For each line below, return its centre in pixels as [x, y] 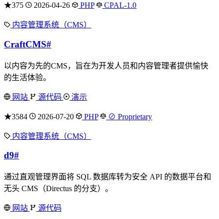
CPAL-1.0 [120, 5]
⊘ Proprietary [129, 116]
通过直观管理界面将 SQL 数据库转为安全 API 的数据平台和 [108, 177]
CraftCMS [25, 44]
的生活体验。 [27, 77]
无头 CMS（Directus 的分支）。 [58, 189]
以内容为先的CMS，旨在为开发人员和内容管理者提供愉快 [106, 66]
